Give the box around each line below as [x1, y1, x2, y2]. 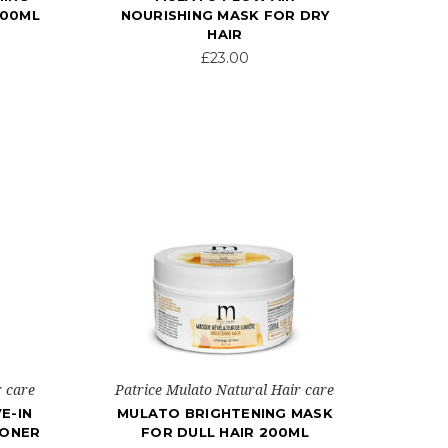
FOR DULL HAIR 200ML [141, 424, 309, 441]
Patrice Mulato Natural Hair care [115, 380, 335, 400]
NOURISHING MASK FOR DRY [120, 7, 330, 24]
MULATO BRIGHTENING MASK [117, 405, 333, 422]
